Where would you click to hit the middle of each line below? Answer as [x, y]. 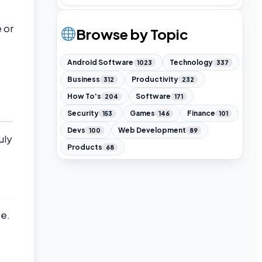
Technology [191, 63]
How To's [84, 96]
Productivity [155, 80]
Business [84, 80]
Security [83, 113]
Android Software [100, 63]
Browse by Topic [132, 34]
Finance [201, 113]
